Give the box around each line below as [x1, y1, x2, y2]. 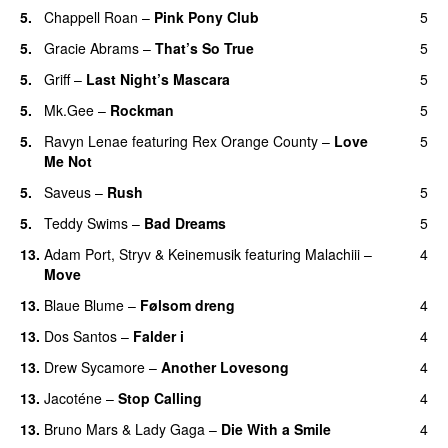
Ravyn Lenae [44, 130, 128, 151]
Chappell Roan [44, 6, 138, 27]
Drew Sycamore [44, 356, 145, 377]
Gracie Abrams [44, 37, 139, 58]
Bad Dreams [144, 212, 226, 233]
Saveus [44, 181, 91, 202]
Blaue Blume [44, 294, 124, 315]
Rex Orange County [192, 130, 318, 151]
